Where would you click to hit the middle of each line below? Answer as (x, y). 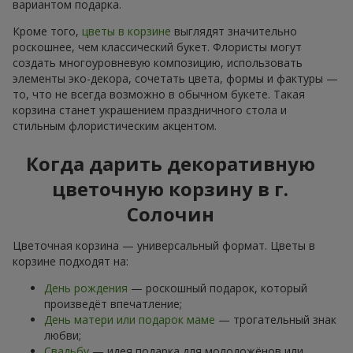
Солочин (170, 214)
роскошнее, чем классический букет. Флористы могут (157, 47)
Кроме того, (47, 32)
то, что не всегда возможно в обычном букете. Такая (159, 95)
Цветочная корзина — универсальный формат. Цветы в (164, 246)
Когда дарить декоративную (170, 164)
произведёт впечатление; (113, 304)
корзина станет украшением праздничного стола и (150, 110)
